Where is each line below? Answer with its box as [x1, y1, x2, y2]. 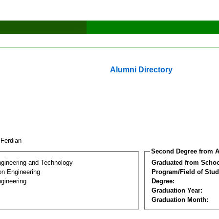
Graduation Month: [152, 196, 208, 203]
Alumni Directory [110, 66, 173, 74]
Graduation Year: [152, 186, 202, 194]
